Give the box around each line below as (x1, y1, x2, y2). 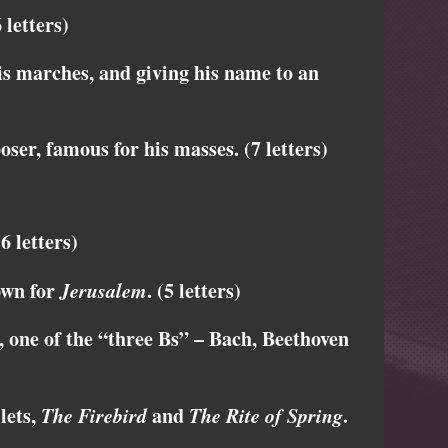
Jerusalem (60, 276, 147, 305)
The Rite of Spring (189, 401, 343, 430)
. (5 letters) (147, 276, 241, 306)
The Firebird (41, 401, 147, 430)
